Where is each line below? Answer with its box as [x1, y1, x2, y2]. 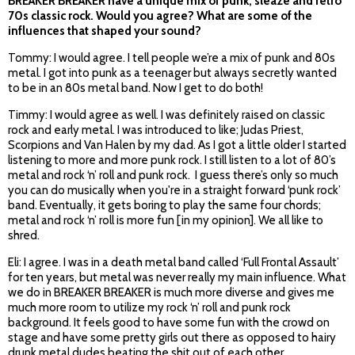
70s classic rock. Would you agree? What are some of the [8, 9, 312, 24]
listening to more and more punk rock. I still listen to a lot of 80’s [8, 153, 336, 168]
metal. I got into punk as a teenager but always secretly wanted [8, 66, 337, 81]
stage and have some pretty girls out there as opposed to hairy [8, 330, 336, 345]
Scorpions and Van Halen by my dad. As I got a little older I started [8, 138, 346, 153]
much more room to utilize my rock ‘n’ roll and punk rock [8, 300, 291, 315]
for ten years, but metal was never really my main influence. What [8, 270, 346, 285]
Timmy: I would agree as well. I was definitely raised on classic [8, 108, 325, 123]
